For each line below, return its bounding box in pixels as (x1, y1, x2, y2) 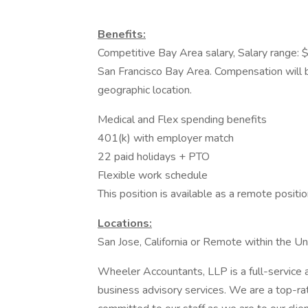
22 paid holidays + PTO (98, 149, 210, 164)
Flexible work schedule (98, 168, 208, 183)
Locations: (98, 216, 152, 231)
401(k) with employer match (98, 131, 234, 146)
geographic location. (98, 82, 192, 98)
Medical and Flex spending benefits (98, 112, 267, 127)
